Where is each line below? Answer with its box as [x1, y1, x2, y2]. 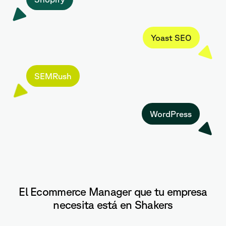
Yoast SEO [151, 33, 192, 43]
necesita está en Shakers [53, 198, 173, 211]
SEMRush [34, 71, 72, 81]
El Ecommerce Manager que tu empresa [19, 185, 207, 198]
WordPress [150, 109, 192, 119]
